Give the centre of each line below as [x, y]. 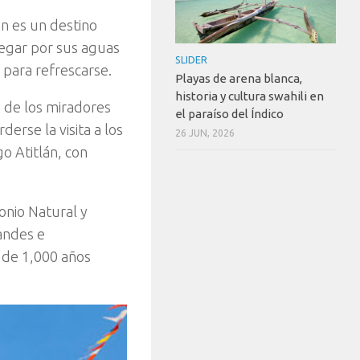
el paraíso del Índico [229, 113]
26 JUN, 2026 [205, 133]
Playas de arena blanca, [239, 78]
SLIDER [191, 59]
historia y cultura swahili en [250, 96]
